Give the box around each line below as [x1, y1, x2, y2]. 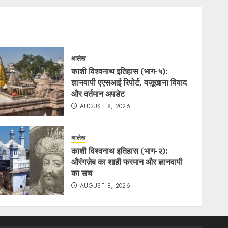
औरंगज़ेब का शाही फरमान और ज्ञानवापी [71, 156, 183, 167]
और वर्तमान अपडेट [71, 88, 125, 99]
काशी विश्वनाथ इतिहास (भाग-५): [71, 65, 168, 77]
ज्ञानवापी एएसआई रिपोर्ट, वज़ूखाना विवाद [71, 76, 187, 88]
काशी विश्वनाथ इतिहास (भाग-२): [71, 145, 168, 156]
